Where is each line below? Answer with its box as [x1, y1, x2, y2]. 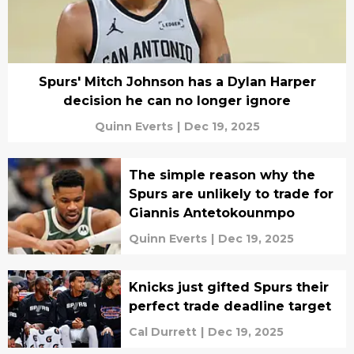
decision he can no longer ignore [63, 93, 291, 109]
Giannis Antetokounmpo [128, 205, 295, 221]
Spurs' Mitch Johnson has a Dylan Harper [38, 74, 316, 90]
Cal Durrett [128, 325, 197, 340]
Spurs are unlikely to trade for [128, 186, 333, 202]
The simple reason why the [128, 168, 315, 183]
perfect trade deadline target [128, 299, 331, 314]
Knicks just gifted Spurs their [128, 280, 329, 296]
